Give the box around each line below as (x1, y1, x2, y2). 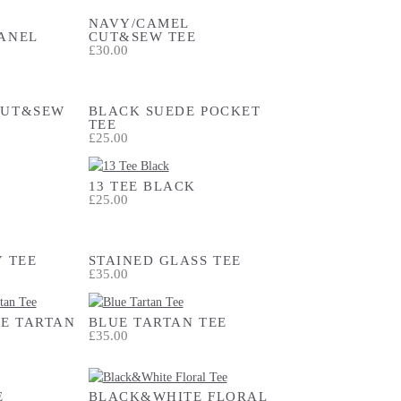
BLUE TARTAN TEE (88, 313, 227, 329)
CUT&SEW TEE (88, 28, 197, 44)
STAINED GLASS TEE (88, 252, 242, 268)
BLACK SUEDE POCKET (88, 103, 261, 118)
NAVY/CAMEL (88, 14, 189, 30)
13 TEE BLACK (88, 177, 197, 193)
